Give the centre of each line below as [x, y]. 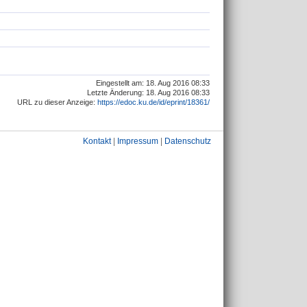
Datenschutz [188, 141]
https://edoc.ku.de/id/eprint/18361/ [153, 102]
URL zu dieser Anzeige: [57, 102]
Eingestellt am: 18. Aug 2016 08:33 [153, 83]
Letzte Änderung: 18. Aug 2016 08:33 [148, 92]
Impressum [138, 141]
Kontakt [97, 141]
